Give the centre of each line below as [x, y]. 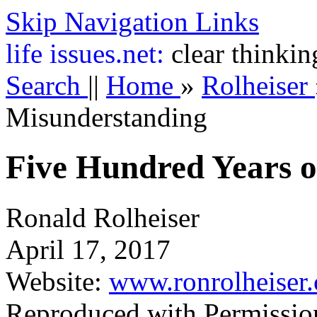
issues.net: [110, 53]
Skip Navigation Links [132, 22]
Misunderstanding [106, 117]
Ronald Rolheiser [103, 217]
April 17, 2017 [88, 249]
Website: [57, 281]
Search [47, 85]
